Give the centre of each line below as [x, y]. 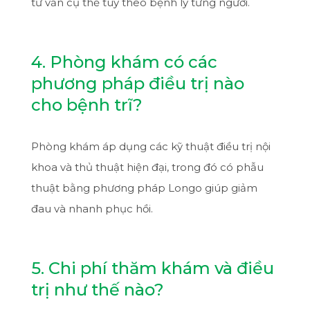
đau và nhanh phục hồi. [92, 208]
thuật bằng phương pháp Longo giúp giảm [144, 188]
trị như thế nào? [97, 289]
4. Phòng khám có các [124, 62]
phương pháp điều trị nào [137, 83]
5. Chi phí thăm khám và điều [152, 268]
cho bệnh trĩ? [86, 104]
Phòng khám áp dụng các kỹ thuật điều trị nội [151, 146]
